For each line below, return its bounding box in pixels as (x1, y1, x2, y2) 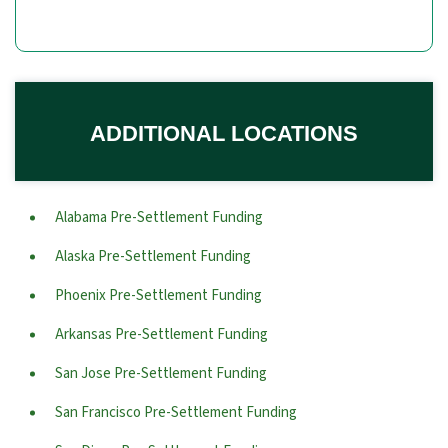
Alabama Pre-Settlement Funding (55, 207, 263, 228)
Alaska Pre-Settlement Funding (55, 246, 251, 267)
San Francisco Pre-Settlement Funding (55, 402, 297, 423)
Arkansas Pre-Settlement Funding (55, 324, 268, 345)
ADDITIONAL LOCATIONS (90, 121, 358, 146)
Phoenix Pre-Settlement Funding (55, 285, 262, 306)
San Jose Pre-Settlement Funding (55, 363, 267, 384)
